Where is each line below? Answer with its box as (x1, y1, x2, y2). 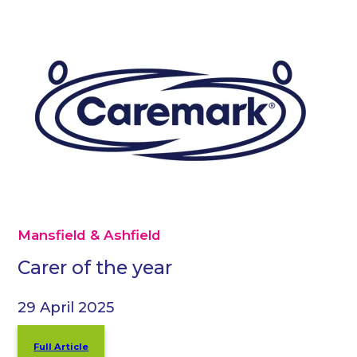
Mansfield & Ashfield (18, 226, 162, 243)
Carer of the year (18, 255, 173, 279)
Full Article (33, 341, 89, 353)
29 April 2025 (18, 298, 115, 317)
